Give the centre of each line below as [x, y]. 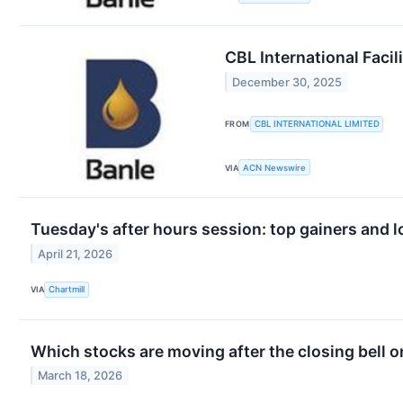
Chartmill [67, 290]
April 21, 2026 [76, 254]
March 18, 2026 [81, 376]
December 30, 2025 [287, 82]
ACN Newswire [275, 167]
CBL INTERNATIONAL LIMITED [317, 124]
